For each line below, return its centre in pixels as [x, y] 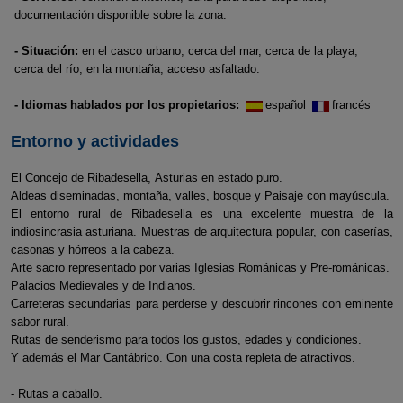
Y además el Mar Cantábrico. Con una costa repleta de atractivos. [183, 358]
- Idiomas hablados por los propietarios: [127, 105]
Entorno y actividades [94, 141]
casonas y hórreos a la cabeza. [92, 250]
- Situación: [46, 51]
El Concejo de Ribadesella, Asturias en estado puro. [146, 178]
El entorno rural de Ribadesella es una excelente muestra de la [201, 214]
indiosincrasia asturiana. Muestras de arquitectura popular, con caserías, [201, 232]
